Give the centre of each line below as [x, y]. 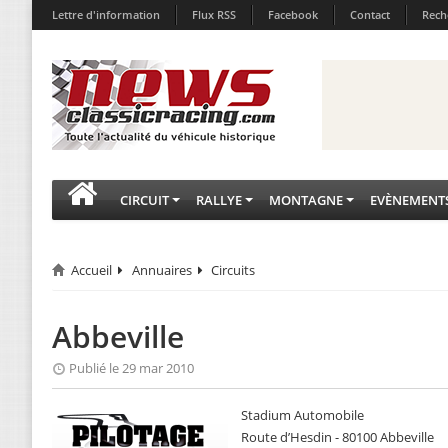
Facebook [293, 14]
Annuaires [161, 270]
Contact [370, 14]
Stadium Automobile [302, 415]
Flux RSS [214, 14]
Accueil [91, 270]
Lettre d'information [106, 14]
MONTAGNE [306, 200]
